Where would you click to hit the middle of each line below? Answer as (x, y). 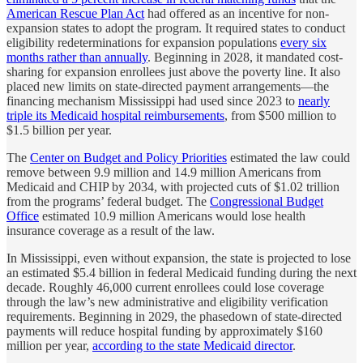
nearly (314, 100)
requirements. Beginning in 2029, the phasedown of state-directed (174, 316)
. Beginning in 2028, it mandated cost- (245, 57)
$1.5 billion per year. (59, 130)
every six (303, 42)
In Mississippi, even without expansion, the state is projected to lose (179, 258)
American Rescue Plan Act (75, 13)
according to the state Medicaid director (192, 345)
